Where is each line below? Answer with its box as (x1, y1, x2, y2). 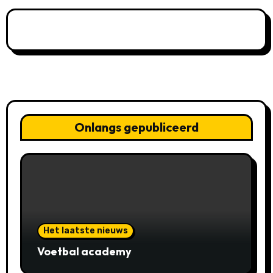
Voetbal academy (37, 244, 132, 258)
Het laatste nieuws (43, 225, 128, 236)
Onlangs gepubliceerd (74, 119, 199, 135)
